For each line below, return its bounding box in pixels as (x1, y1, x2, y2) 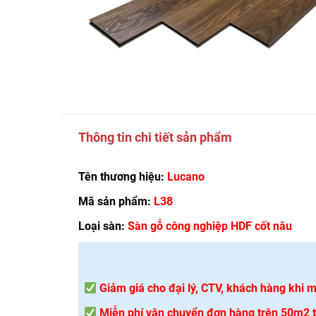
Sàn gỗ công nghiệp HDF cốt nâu (128, 219, 292, 233)
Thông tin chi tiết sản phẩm (78, 130, 232, 145)
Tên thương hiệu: (78, 170, 167, 183)
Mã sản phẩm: (78, 195, 154, 208)
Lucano (167, 170, 205, 183)
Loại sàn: (78, 219, 128, 233)
